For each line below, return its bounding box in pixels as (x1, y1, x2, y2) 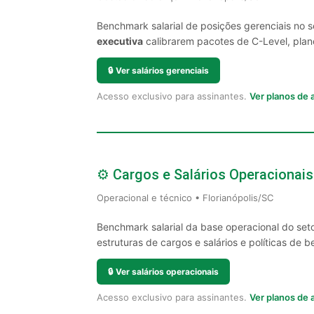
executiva (97, 35, 143, 47)
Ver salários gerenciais (116, 65, 209, 76)
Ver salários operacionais (116, 266, 219, 277)
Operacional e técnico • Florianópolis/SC (97, 192, 273, 203)
